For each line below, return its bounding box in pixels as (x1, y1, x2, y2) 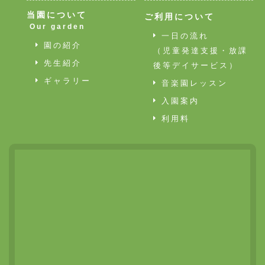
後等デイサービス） (153, 61, 238, 70)
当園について (27, 10, 88, 20)
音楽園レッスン (157, 79, 228, 88)
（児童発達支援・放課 (153, 46, 248, 55)
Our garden (30, 22, 86, 31)
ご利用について (144, 12, 215, 21)
